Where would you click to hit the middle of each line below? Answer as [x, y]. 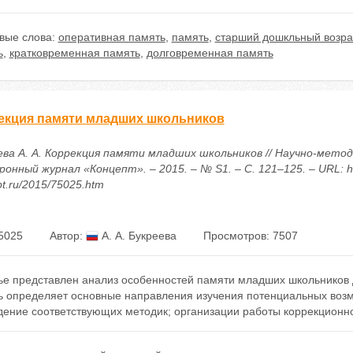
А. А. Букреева [137, 236]
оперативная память [111, 37]
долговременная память [210, 53]
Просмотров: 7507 [250, 236]
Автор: [67, 236]
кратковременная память [74, 53]
